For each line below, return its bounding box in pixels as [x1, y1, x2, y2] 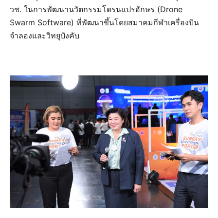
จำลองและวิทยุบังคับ [10, 30, 79, 40]
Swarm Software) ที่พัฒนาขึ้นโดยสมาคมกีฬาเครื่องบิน [10, 17, 199, 27]
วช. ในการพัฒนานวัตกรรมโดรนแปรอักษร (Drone [10, 4, 182, 14]
